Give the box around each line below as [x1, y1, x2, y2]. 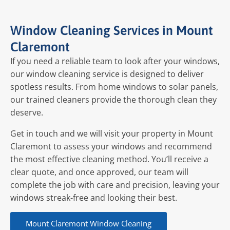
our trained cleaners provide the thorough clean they [10, 94, 217, 106]
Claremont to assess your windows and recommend [10, 140, 212, 152]
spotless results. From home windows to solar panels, [10, 81, 218, 93]
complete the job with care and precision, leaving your [10, 179, 220, 190]
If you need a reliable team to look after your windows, [10, 55, 220, 67]
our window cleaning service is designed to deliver [10, 68, 204, 80]
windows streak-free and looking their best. [10, 191, 177, 203]
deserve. [10, 107, 43, 119]
